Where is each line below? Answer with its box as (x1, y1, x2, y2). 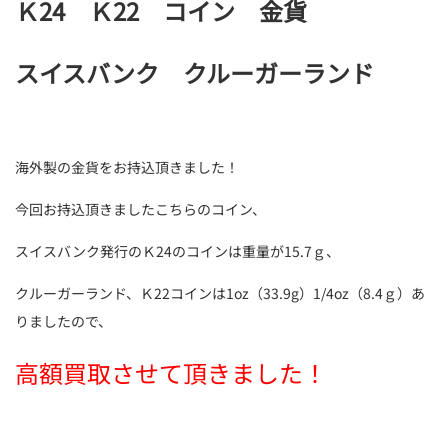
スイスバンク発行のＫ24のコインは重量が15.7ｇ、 (15, 241, 340, 261)
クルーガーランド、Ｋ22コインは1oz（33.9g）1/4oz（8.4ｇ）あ (15, 283, 425, 303)
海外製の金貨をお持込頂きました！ (15, 157, 239, 177)
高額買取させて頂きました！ (15, 355, 327, 390)
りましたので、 (15, 311, 112, 331)
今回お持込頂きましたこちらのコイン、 (15, 199, 266, 219)
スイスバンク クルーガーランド (15, 55, 374, 90)
